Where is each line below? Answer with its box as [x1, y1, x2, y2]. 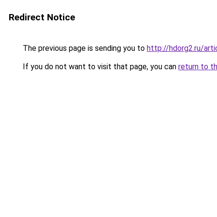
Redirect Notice [9, 12, 75, 23]
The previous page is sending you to [21, 44, 147, 53]
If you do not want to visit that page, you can [21, 62, 178, 71]
